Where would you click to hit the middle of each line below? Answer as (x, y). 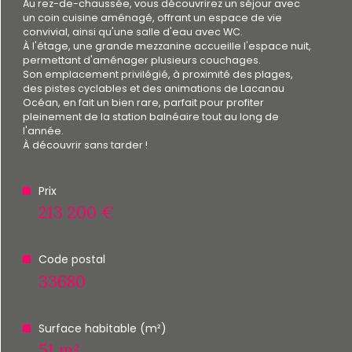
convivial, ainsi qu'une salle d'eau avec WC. (133, 31)
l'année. (43, 130)
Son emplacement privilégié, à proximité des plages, (158, 74)
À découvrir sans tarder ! (85, 145)
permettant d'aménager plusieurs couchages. (142, 60)
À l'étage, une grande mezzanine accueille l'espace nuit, (167, 46)
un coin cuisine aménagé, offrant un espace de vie (152, 17)
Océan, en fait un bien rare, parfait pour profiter (143, 102)
